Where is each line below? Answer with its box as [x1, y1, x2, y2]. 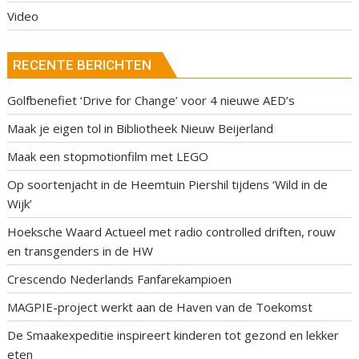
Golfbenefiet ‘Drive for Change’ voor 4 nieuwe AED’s [7, 92, 296, 109]
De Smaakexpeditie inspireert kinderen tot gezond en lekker [7, 327, 340, 344]
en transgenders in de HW [7, 243, 154, 260]
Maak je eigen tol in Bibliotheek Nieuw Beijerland [7, 120, 274, 137]
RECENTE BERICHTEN [13, 57, 152, 74]
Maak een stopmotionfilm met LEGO [7, 148, 209, 165]
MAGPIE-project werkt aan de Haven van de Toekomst [7, 299, 313, 316]
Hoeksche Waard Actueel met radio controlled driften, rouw [7, 224, 337, 240]
